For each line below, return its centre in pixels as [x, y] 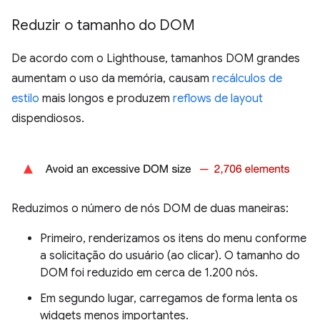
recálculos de [247, 78]
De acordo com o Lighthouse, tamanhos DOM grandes [156, 58]
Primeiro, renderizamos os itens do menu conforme [173, 238]
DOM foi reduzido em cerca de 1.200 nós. [149, 272]
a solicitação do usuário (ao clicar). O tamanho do [170, 255]
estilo [25, 98]
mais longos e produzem [106, 98]
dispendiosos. [48, 118]
